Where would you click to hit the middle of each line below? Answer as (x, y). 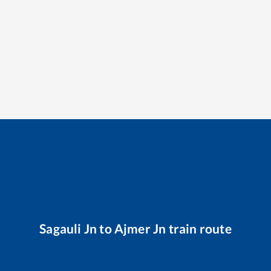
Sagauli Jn (68, 228)
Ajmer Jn (140, 228)
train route (199, 228)
